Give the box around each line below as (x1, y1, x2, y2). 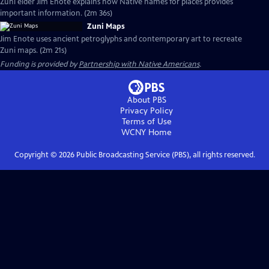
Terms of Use (121, 116, 172, 127)
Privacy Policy (120, 106, 173, 116)
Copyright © (14, 150, 59, 160)
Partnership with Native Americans (79, 59, 199, 69)
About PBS (127, 95, 166, 105)
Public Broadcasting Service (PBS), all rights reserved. (74, 150, 255, 160)
